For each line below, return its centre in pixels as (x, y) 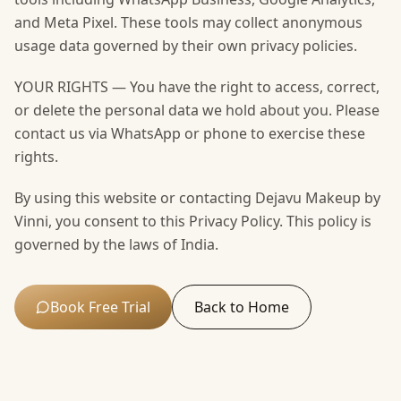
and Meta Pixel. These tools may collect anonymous (188, 22)
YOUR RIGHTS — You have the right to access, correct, (197, 87)
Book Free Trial (100, 307)
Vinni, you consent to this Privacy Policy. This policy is (193, 221)
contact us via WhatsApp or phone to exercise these (190, 133)
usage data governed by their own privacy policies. (186, 46)
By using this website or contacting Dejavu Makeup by (197, 198)
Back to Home (242, 307)
